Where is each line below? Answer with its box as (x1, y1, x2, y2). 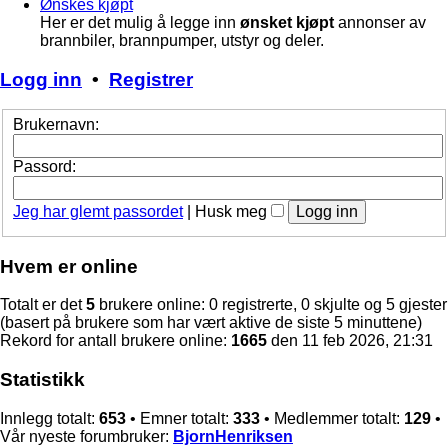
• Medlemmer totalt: (260, 409, 404, 427)
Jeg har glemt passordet (13, 203, 183, 221)
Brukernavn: (13, 116, 99, 134)
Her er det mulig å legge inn (40, 14, 240, 31)
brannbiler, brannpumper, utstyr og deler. (40, 32, 324, 49)
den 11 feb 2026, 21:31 (267, 332, 433, 350)
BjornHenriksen (173, 427, 293, 445)
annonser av (334, 14, 426, 31)
